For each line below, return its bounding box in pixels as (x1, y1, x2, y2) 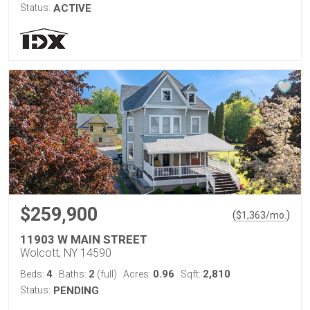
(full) (95, 268, 117, 280)
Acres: (123, 268, 153, 280)
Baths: (59, 268, 89, 280)
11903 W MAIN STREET (20, 232, 147, 246)
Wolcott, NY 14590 (20, 246, 111, 259)
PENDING (53, 284, 99, 297)
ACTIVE (53, 2, 91, 15)
